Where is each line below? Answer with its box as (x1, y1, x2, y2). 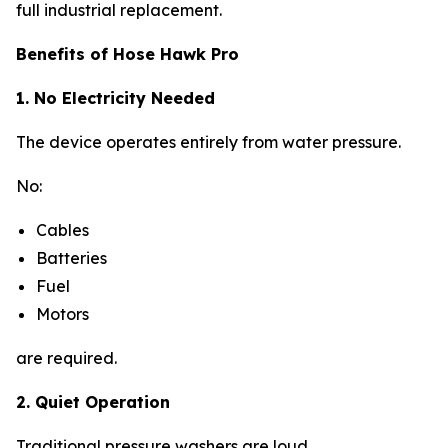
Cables (36, 219, 93, 240)
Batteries (36, 247, 111, 268)
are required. (16, 347, 117, 368)
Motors (36, 303, 93, 324)
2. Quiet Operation (16, 391, 170, 412)
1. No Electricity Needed (16, 87, 215, 108)
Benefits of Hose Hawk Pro (16, 43, 239, 64)
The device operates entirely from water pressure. (16, 131, 401, 152)
